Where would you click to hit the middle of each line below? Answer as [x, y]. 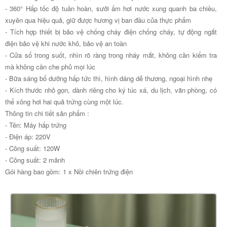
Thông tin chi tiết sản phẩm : [47, 113]
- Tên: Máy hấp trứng [36, 125]
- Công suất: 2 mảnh [35, 160]
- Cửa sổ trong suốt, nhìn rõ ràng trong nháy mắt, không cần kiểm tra [111, 55]
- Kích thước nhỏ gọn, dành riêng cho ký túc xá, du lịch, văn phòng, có [111, 90]
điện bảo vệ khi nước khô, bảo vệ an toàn [66, 43]
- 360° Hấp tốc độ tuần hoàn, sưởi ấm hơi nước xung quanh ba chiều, [111, 8]
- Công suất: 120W [32, 148]
